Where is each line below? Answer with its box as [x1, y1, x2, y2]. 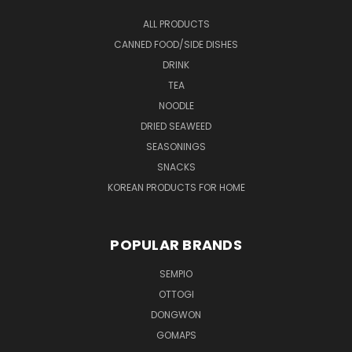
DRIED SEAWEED [141, 119, 211, 133]
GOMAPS [156, 328, 196, 342]
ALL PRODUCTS [142, 16, 210, 31]
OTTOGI [158, 287, 194, 301]
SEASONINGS [146, 139, 206, 153]
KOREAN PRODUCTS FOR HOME [107, 180, 245, 194]
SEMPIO [159, 266, 192, 280]
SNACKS [156, 159, 196, 174]
